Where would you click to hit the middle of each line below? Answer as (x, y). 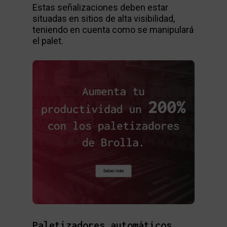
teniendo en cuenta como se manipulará (113, 29)
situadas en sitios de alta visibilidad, (104, 18)
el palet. (48, 41)
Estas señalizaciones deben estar (100, 7)
